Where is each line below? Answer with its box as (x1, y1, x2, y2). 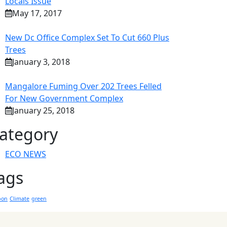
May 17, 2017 (12, 7, 62, 19)
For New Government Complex (5, 92, 123, 104)
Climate (10, 195, 29, 202)
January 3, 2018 (12, 56, 70, 67)
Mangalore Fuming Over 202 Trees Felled (5, 80, 162, 92)
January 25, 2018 (12, 104, 74, 116)
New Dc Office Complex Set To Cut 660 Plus (5, 31, 169, 43)
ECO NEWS (5, 148, 46, 160)
